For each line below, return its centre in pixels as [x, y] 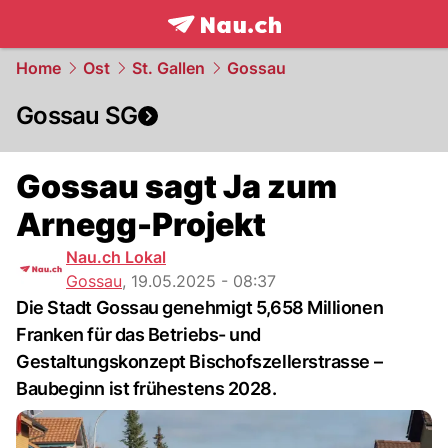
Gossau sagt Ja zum [176, 186]
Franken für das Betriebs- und [138, 334]
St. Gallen [168, 68]
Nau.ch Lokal [116, 257]
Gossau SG [77, 115]
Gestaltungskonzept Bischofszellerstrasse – [199, 361]
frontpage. [211, 46]
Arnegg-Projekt [141, 224]
